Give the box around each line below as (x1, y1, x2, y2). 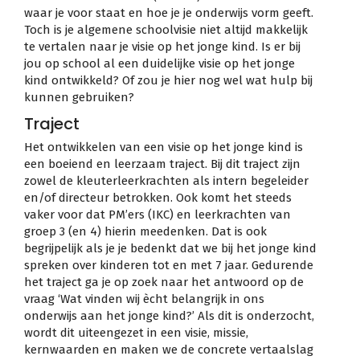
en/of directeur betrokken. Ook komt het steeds (24, 190, 292, 206)
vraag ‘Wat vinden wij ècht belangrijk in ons (24, 292, 264, 307)
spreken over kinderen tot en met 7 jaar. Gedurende (24, 258, 313, 273)
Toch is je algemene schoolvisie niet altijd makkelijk (24, 22, 308, 37)
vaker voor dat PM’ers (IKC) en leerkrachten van (24, 207, 291, 223)
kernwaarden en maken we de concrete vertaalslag (24, 342, 313, 358)
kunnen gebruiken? (24, 89, 134, 104)
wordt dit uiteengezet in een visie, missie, (24, 325, 248, 341)
